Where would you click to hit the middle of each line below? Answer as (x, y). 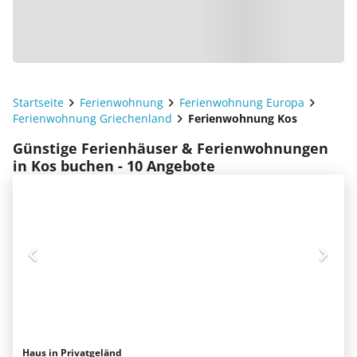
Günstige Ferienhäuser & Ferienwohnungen (171, 148)
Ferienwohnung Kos (243, 118)
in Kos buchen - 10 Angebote (114, 166)
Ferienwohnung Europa (242, 102)
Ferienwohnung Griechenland (92, 118)
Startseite (38, 102)
